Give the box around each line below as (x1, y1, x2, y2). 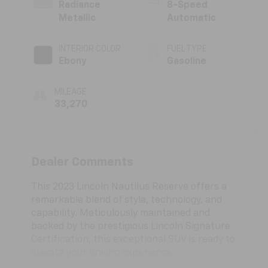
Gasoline (166, 56, 206, 66)
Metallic (59, 13, 96, 23)
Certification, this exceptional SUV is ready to (31, 234, 236, 245)
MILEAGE (54, 87, 87, 96)
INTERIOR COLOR (59, 44, 121, 53)
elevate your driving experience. (31, 248, 175, 258)
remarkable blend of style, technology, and (31, 195, 223, 205)
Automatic (166, 13, 216, 23)
